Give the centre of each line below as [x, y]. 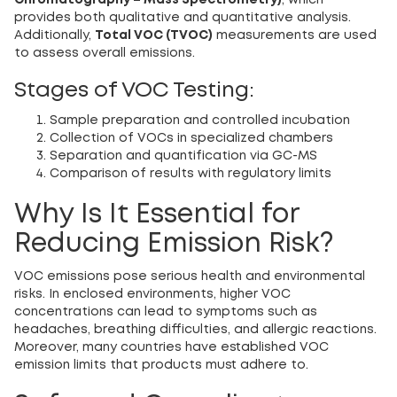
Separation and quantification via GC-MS [183, 156]
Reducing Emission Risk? [174, 245]
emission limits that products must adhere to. [161, 366]
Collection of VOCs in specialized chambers [191, 139]
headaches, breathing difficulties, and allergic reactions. [195, 330]
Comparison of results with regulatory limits [191, 174]
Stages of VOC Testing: [134, 91]
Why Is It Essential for [157, 215]
